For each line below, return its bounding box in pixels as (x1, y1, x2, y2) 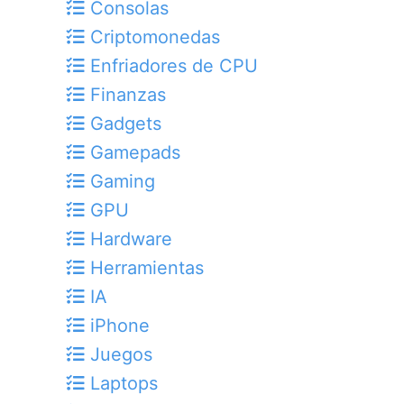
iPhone (85, 315, 150, 337)
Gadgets (85, 113, 161, 135)
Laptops (85, 372, 158, 395)
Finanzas (85, 84, 166, 106)
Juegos (85, 344, 152, 366)
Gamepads (85, 142, 180, 164)
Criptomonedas (85, 26, 220, 49)
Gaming (85, 170, 155, 193)
